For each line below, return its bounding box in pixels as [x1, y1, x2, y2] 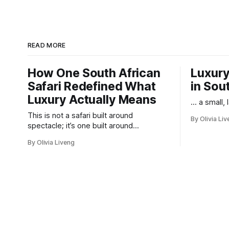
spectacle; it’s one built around [27, 121, 133, 131]
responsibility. [27, 131, 76, 141]
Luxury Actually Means [27, 93, 156, 107]
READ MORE [27, 41, 66, 50]
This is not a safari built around [27, 111, 133, 121]
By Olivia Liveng [27, 139, 75, 147]
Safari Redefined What [27, 79, 156, 94]
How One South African [27, 66, 161, 81]
